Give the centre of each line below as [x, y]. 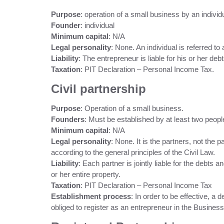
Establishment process [91, 196]
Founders [68, 119]
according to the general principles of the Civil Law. [133, 152]
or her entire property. [86, 174]
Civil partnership [98, 89]
